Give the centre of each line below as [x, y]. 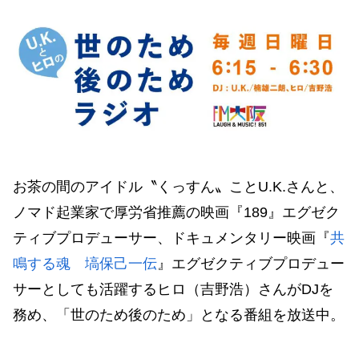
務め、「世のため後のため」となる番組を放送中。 [179, 315]
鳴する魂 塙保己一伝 [85, 263]
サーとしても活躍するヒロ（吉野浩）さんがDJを [173, 289]
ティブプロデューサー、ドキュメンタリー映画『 [171, 238]
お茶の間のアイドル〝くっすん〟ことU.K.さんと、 [178, 186]
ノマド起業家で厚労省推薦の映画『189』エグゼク [176, 212]
